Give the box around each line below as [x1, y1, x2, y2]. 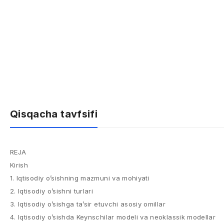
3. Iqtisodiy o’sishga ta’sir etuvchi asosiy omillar [10, 200, 165, 208]
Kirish [10, 161, 28, 169]
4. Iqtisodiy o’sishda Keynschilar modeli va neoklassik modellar [10, 213, 216, 221]
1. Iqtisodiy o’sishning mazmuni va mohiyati [10, 174, 150, 182]
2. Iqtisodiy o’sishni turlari [10, 187, 93, 195]
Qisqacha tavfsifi [10, 108, 97, 120]
